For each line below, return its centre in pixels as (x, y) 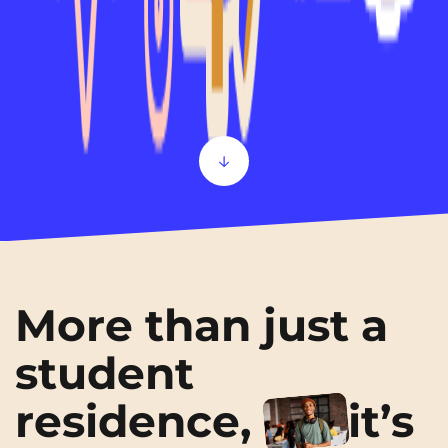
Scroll (215, 173)
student (104, 373)
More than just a (201, 325)
